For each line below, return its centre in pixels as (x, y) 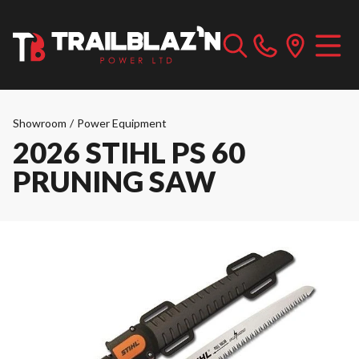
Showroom (40, 123)
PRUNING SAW (115, 181)
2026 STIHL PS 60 (129, 152)
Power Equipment (122, 123)
